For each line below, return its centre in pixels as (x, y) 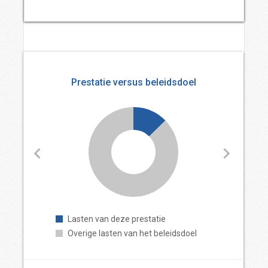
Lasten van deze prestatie (117, 219)
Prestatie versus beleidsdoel (133, 82)
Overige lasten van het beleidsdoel (132, 233)
